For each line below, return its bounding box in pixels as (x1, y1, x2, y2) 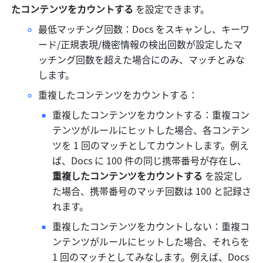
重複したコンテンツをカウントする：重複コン (52, 107, 250, 122)
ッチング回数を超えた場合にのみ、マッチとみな (38, 52, 245, 67)
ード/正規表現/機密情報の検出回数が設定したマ (38, 37, 243, 52)
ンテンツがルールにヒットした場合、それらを (52, 234, 250, 249)
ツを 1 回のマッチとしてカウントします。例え (52, 138, 249, 153)
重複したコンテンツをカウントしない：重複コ (52, 219, 250, 234)
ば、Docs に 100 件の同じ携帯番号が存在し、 (52, 153, 247, 168)
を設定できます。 (136, 2, 210, 16)
